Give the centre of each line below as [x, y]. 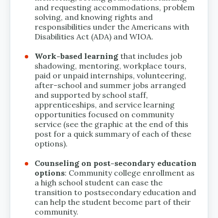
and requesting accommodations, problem [115, 7]
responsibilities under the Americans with [112, 27]
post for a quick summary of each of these [113, 134]
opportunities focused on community [104, 114]
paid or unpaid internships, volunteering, [110, 75]
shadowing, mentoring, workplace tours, [110, 65]
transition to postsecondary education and [115, 192]
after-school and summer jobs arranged [110, 85]
